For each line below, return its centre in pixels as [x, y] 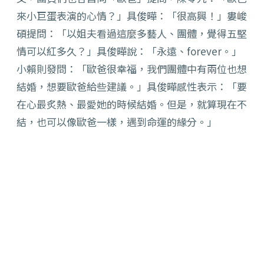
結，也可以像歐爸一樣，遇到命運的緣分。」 [117, 122]
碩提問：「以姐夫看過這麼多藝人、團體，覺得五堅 [132, 34]
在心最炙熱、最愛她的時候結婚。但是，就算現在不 [132, 104]
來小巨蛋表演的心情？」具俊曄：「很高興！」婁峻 [132, 16]
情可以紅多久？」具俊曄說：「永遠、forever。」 [129, 51]
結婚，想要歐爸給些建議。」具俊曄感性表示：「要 [132, 87]
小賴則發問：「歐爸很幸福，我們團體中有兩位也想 [132, 69]
